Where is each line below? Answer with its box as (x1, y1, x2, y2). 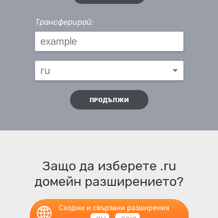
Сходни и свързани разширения (58, 203, 169, 212)
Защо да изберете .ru (42, 158, 176, 174)
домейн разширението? (35, 173, 183, 189)
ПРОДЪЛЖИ (89, 96, 129, 104)
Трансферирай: (35, 18, 93, 27)
